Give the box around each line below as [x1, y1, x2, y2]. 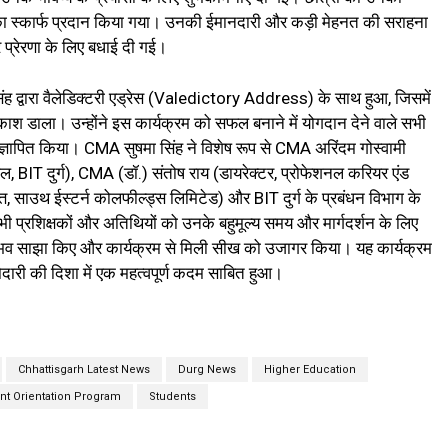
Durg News [177, 363, 236, 377]
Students [148, 390, 196, 404]
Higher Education [263, 363, 356, 377]
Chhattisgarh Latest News [17, 363, 150, 377]
